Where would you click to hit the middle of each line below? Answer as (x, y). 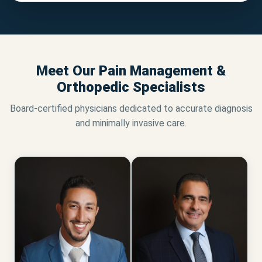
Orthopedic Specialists (131, 87)
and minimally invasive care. (131, 123)
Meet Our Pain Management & (131, 71)
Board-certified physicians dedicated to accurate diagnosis (131, 109)
